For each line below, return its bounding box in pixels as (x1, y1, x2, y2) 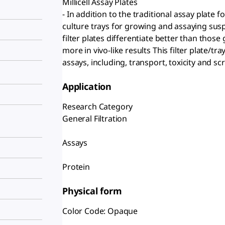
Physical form (62, 185, 122, 197)
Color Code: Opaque (62, 205, 138, 216)
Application (62, 80, 112, 92)
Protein (62, 161, 90, 172)
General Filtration (62, 113, 128, 124)
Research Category (62, 101, 133, 112)
